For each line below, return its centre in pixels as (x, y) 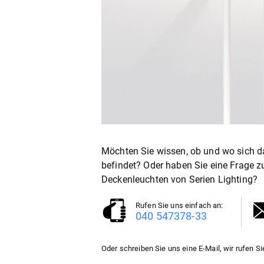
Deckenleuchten (135, 180)
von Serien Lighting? (213, 180)
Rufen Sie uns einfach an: (179, 205)
